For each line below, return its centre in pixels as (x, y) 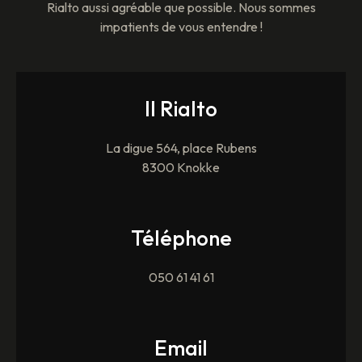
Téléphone (181, 238)
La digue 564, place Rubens (181, 148)
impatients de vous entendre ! (181, 27)
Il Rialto (181, 109)
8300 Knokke (181, 168)
